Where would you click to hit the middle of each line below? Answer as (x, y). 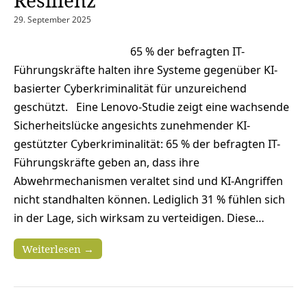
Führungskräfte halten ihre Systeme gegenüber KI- (146, 70)
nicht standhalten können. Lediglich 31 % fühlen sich (149, 199)
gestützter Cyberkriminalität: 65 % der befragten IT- (147, 144)
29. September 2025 (52, 19)
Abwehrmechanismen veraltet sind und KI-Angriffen (148, 181)
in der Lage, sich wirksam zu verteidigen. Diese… (139, 218)
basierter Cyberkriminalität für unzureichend (130, 88)
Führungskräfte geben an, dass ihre (107, 162)
